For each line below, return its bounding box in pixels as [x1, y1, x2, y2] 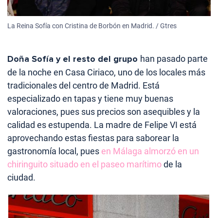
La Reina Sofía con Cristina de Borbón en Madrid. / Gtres [7, 21, 177, 30]
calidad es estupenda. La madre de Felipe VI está [7, 119, 197, 130]
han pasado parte [140, 53, 208, 64]
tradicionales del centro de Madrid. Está [7, 80, 160, 91]
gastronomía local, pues [7, 145, 101, 156]
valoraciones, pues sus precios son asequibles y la [7, 106, 200, 117]
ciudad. [7, 172, 36, 182]
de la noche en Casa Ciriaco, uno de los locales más [7, 67, 205, 77]
